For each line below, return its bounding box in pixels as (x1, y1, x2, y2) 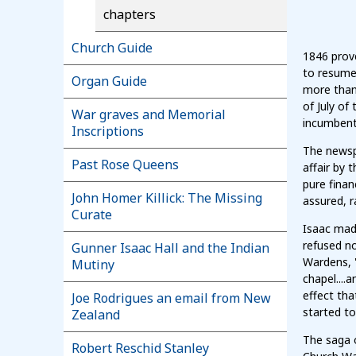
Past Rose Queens (72, 156, 179, 174)
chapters (103, 6, 156, 24)
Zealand (72, 306, 120, 324)
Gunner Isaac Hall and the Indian (72, 239, 269, 257)
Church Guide (72, 39, 153, 57)
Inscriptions (72, 122, 144, 141)
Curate (72, 206, 112, 224)
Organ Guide (72, 72, 147, 91)
